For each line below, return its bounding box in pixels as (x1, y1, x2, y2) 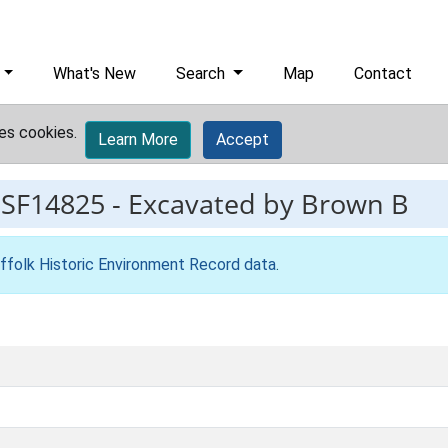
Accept (216, 130, 269, 149)
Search (176, 64, 230, 83)
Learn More (98, 130, 178, 149)
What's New (53, 64, 137, 83)
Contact (354, 64, 413, 83)
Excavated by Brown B (128, 185, 409, 222)
